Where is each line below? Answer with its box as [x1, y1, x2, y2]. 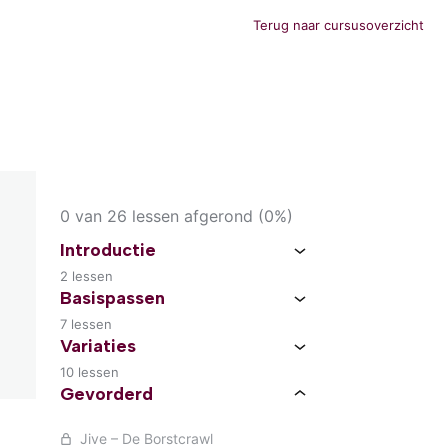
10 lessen [60, 364, 119, 380]
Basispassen [60, 286, 165, 309]
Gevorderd [60, 382, 153, 405]
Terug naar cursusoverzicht [253, 17, 424, 33]
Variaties [60, 334, 136, 357]
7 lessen [60, 316, 112, 332]
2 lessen [60, 268, 113, 284]
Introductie [60, 238, 156, 261]
